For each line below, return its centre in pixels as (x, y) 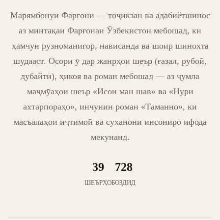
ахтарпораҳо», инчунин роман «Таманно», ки (110, 107)
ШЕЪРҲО (98, 183)
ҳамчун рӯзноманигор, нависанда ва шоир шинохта (110, 46)
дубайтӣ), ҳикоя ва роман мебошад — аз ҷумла (110, 76)
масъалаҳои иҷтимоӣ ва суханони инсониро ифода (110, 122)
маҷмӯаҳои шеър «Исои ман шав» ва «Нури (110, 91)
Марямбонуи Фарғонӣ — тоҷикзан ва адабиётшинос (110, 15)
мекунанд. (110, 137)
